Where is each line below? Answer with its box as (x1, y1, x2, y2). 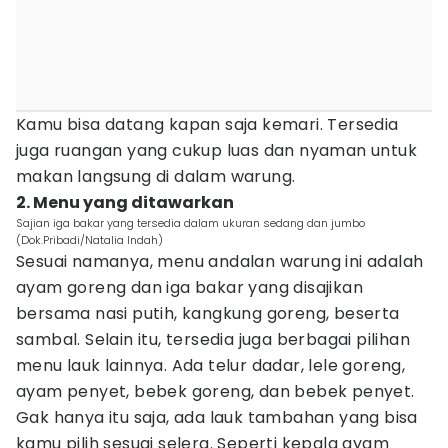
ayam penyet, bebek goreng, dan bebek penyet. (16, 380, 415, 403)
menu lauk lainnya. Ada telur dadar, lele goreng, (16, 354, 406, 377)
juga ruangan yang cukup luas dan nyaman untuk (16, 139, 417, 162)
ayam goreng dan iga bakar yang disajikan (16, 276, 363, 299)
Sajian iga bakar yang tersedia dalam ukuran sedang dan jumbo (16, 215, 365, 231)
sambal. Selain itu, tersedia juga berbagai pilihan (16, 328, 410, 351)
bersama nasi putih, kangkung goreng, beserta (16, 302, 400, 325)
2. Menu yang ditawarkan (16, 191, 234, 214)
